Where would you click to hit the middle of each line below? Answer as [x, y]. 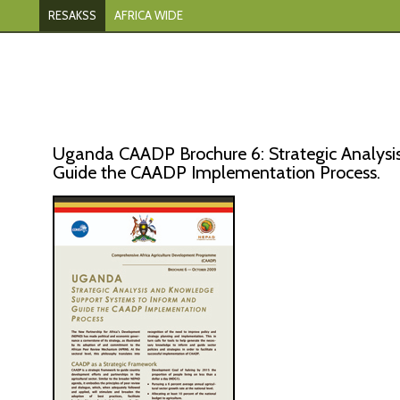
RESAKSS [72, 15]
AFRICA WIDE [149, 15]
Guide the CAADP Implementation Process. [217, 173]
